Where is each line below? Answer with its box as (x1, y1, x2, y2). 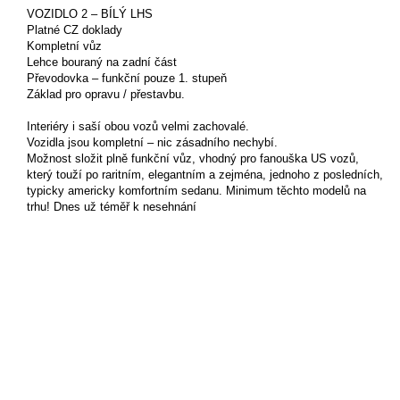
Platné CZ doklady (27, 22, 122, 37)
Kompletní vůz (27, 38, 102, 53)
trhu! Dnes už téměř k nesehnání (27, 199, 196, 213)
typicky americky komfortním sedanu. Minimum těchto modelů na (27, 183, 366, 197)
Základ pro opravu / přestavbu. (27, 87, 185, 101)
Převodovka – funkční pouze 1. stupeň (27, 71, 227, 85)
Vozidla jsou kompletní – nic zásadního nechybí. (27, 135, 278, 149)
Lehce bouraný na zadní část (27, 54, 177, 69)
